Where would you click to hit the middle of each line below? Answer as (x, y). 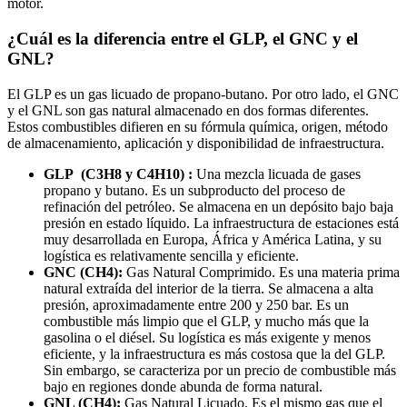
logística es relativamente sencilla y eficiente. (171, 255)
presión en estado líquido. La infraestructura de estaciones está (221, 223)
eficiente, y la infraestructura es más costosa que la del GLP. (214, 353)
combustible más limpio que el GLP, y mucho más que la (206, 321)
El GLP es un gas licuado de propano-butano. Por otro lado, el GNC (203, 94)
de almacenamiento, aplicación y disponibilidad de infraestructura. (196, 143)
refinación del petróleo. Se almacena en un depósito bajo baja (218, 206)
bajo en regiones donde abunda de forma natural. (183, 386)
